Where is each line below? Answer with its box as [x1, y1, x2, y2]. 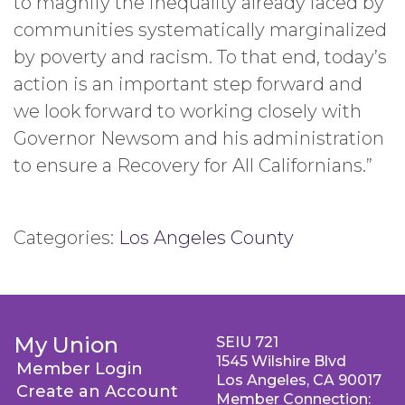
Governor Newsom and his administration [14, 127, 384, 149]
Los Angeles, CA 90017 [216, 372, 381, 389]
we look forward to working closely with [14, 100, 362, 122]
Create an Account [16, 381, 178, 401]
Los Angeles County [118, 227, 294, 249]
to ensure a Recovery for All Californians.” [14, 155, 372, 176]
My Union [14, 332, 118, 358]
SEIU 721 [216, 334, 278, 351]
